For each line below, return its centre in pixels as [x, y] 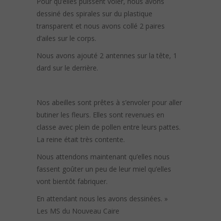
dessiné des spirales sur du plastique [94, 14]
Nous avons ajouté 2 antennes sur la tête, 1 [107, 56]
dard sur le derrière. [67, 68]
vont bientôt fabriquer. [72, 182]
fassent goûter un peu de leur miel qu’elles [104, 169]
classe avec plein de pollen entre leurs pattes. [109, 127]
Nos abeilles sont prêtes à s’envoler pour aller [109, 103]
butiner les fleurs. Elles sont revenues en [100, 115]
